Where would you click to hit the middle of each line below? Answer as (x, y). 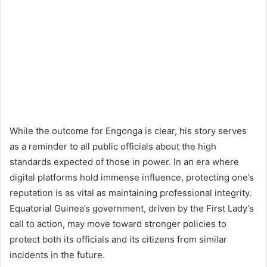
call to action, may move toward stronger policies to (118, 223)
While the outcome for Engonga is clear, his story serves (128, 131)
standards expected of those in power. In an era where (124, 162)
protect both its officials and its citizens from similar (118, 239)
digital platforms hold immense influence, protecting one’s (132, 177)
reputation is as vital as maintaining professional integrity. (131, 193)
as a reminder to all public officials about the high (113, 146)
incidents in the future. (57, 254)
